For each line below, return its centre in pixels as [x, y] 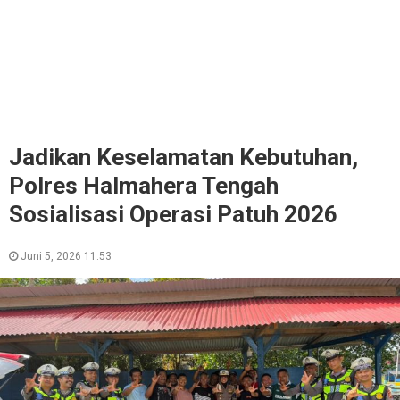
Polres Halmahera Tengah [144, 186]
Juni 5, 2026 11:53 [65, 256]
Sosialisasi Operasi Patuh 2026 [173, 214]
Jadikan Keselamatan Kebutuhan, [183, 157]
